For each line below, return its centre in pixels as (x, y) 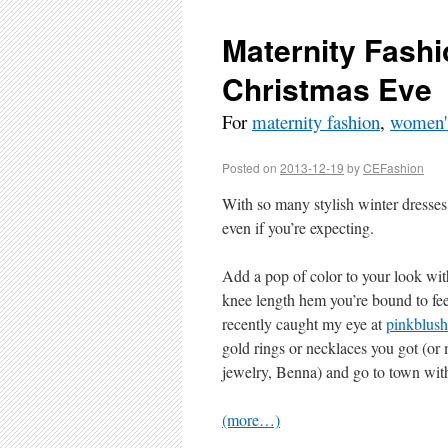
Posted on (249, 167)
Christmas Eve (327, 88)
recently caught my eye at (304, 323)
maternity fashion (316, 121)
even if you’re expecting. (298, 227)
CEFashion (393, 167)
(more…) (251, 419)
